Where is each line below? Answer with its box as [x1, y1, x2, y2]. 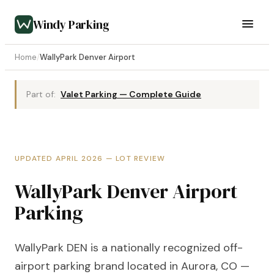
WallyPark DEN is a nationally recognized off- [15, 240, 243, 255]
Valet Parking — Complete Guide [61, 89, 201, 100]
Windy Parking [33, 16, 109, 32]
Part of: [26, 89, 56, 100]
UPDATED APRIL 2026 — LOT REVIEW [15, 154, 166, 163]
